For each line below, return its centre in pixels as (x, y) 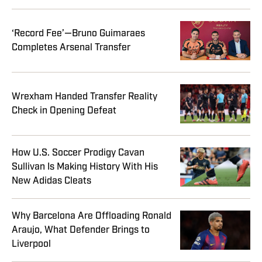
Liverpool (31, 244)
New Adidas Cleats (51, 181)
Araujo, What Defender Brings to (81, 230)
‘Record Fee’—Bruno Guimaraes (78, 34)
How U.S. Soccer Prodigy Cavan (78, 153)
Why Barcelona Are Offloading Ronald (92, 216)
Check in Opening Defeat (64, 111)
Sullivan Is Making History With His (85, 167)
